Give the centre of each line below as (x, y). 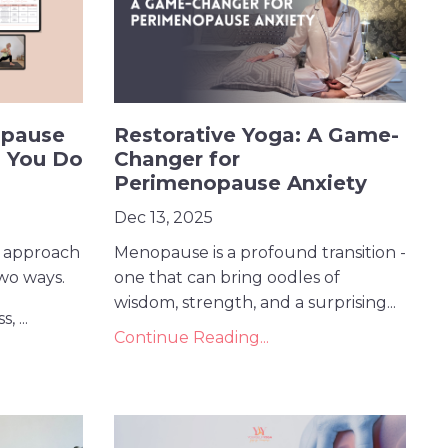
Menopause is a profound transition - (259, 253)
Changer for (176, 159)
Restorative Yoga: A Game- (256, 135)
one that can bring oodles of (226, 278)
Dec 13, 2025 (163, 218)
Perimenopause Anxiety (240, 183)
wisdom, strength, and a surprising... (254, 303)
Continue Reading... (191, 338)
